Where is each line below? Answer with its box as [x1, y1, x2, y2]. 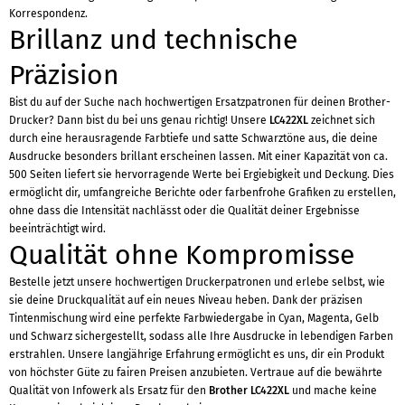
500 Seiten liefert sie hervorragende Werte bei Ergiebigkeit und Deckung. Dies [9, 168, 394, 181]
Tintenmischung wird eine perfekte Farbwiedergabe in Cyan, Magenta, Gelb [9, 312, 379, 325]
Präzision [9, 59, 119, 91]
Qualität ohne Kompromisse [9, 239, 354, 271]
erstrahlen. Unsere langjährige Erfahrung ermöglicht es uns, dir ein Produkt [9, 348, 384, 361]
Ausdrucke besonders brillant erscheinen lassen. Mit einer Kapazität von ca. [9, 150, 388, 163]
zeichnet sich [308, 114, 375, 127]
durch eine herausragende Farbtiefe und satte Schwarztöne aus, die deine [9, 132, 378, 145]
